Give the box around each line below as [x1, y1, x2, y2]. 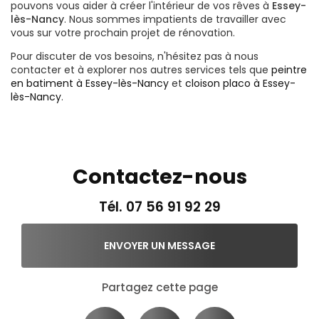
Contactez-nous [72, 162, 247, 191]
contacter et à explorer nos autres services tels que [11, 62, 271, 77]
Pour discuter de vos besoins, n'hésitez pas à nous [11, 48, 258, 63]
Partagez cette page [101, 279, 218, 295]
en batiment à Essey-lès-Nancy [11, 75, 169, 90]
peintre [271, 62, 307, 77]
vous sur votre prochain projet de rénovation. [11, 25, 235, 40]
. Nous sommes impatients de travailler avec [64, 11, 286, 26]
